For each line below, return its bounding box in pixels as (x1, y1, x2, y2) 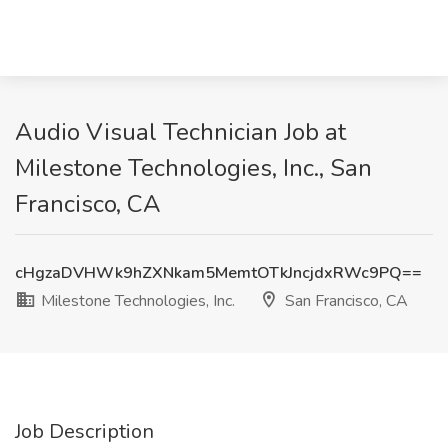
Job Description (15, 418, 154, 445)
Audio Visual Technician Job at (15, 116, 346, 148)
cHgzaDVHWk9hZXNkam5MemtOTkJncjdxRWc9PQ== (15, 262, 422, 284)
